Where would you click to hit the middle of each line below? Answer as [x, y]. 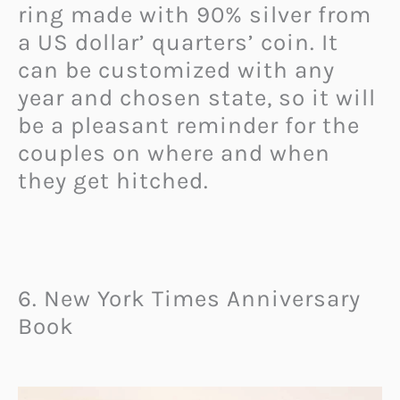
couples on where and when [174, 153]
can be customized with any [176, 70]
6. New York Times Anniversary [189, 299]
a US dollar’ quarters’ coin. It [178, 42]
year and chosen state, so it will [197, 97]
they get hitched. [113, 180]
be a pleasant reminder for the [189, 125]
